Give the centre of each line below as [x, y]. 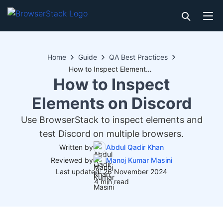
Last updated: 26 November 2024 [111, 171]
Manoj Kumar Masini [139, 160]
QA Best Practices [138, 57]
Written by [76, 147]
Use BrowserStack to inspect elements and [111, 120]
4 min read [111, 181]
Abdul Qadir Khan [135, 147]
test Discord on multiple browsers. [111, 134]
